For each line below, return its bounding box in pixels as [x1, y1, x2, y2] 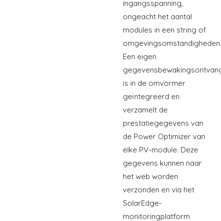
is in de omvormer [123, 78, 185, 88]
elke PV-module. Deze [123, 145, 198, 154]
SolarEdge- [123, 198, 162, 208]
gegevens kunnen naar [123, 158, 202, 168]
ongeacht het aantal [123, 11, 192, 21]
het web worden [123, 171, 178, 181]
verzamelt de [123, 105, 168, 114]
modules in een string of [123, 25, 206, 35]
